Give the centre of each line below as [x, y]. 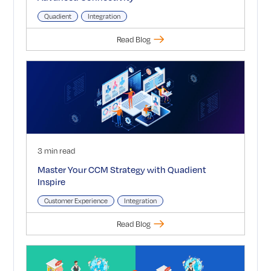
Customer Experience [76, 201]
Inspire [51, 181]
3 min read [56, 151]
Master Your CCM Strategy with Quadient [122, 169]
